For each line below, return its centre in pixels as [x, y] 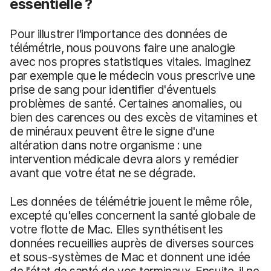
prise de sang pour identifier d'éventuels [113, 90]
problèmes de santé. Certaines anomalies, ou [126, 104]
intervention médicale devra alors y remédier [124, 159]
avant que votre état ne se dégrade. [103, 173]
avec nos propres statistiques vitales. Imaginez [130, 62]
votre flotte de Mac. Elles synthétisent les [116, 230]
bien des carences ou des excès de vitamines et [134, 118]
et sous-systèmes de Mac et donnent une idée [130, 257]
